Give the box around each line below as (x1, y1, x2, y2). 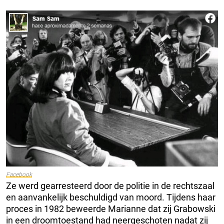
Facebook (6, 170, 32, 178)
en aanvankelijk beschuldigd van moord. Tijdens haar (6, 191, 215, 202)
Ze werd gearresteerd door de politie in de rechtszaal (6, 180, 214, 191)
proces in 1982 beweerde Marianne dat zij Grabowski (6, 203, 215, 214)
